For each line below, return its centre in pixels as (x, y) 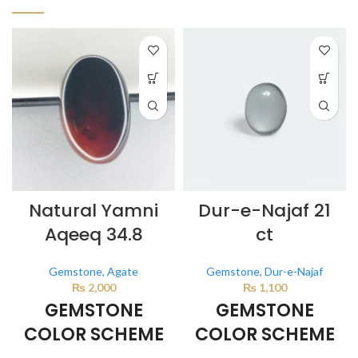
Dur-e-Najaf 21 (265, 211)
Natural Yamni (93, 211)
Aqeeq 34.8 (93, 235)
